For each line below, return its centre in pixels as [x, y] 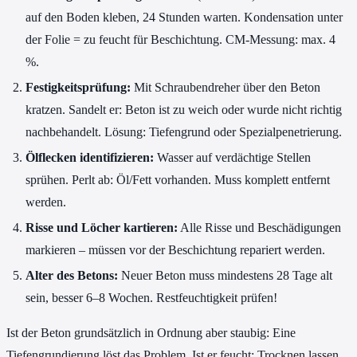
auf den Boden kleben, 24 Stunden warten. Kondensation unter [184, 18]
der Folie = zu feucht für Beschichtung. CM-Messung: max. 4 [180, 40]
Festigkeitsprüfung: [78, 88]
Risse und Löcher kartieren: [102, 228]
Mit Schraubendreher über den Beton [226, 88]
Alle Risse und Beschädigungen [259, 228]
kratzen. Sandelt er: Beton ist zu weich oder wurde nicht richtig [184, 110]
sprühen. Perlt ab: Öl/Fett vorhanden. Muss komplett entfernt [178, 180]
